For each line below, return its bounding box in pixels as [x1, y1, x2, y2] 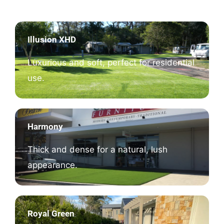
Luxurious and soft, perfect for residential [27, 57, 194, 67]
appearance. [27, 159, 77, 170]
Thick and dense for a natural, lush [27, 144, 167, 154]
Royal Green [27, 208, 74, 218]
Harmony [27, 121, 63, 131]
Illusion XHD [27, 34, 76, 44]
